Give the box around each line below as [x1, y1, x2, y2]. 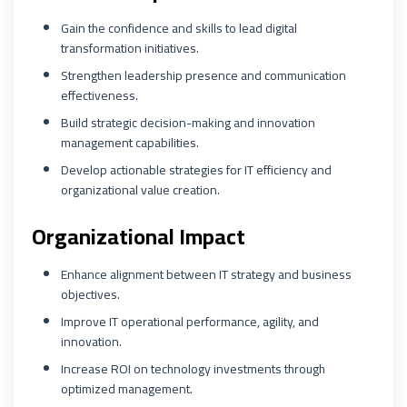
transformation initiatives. [61, 36, 199, 60]
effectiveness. [61, 84, 138, 107]
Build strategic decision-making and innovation [61, 111, 315, 134]
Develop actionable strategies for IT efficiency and [61, 158, 332, 182]
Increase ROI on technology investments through [61, 357, 325, 381]
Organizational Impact [32, 216, 245, 257]
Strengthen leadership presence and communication [61, 64, 346, 87]
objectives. [61, 283, 120, 306]
